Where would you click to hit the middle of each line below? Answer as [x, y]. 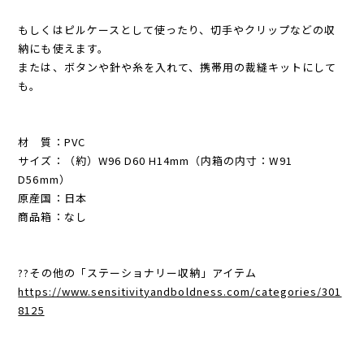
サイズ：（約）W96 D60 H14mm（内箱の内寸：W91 [155, 160]
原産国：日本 [52, 197]
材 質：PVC [52, 141]
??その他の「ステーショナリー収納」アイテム [138, 272]
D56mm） [44, 179]
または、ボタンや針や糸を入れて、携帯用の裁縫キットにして [178, 67]
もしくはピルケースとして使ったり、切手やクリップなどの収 [177, 29]
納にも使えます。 [63, 48]
